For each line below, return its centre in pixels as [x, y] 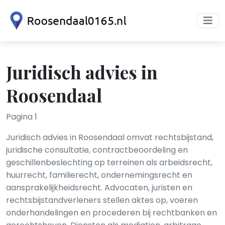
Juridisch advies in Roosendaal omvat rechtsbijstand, [110, 137]
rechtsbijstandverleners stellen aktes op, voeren [102, 200]
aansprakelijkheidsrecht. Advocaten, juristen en [99, 188]
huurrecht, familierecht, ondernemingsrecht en [99, 175]
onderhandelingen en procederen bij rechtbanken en [111, 213]
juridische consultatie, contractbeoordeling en [97, 150]
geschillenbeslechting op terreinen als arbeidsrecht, [109, 162]
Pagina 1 [22, 117]
